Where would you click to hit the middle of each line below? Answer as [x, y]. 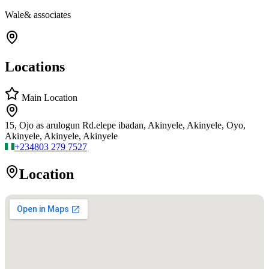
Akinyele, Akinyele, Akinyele [61, 136]
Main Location [48, 98]
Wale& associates [38, 14]
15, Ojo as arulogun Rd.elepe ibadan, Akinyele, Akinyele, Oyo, [125, 125]
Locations [35, 66]
